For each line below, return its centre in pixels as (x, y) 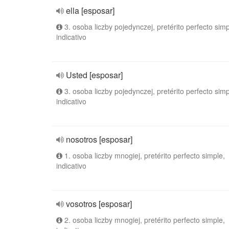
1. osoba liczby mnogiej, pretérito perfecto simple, (144, 155)
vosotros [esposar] (99, 204)
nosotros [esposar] (99, 139)
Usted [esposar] (94, 75)
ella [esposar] (90, 10)
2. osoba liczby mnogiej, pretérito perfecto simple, (144, 220)
